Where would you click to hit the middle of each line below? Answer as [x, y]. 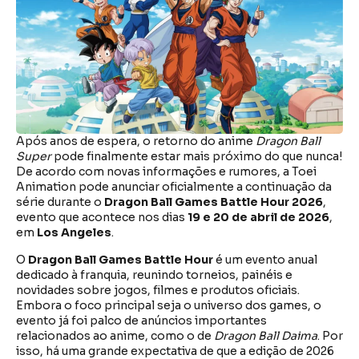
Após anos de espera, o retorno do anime [136, 141]
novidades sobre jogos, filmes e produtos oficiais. [158, 290]
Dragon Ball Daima [266, 335]
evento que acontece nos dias [102, 218]
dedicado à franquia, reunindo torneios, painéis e [154, 274]
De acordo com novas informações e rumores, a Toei [166, 172]
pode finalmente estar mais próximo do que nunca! [197, 157]
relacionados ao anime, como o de [115, 335]
